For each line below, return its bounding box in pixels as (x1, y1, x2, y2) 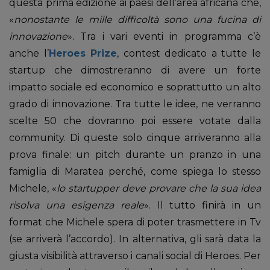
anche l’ (9, 48, 49, 59)
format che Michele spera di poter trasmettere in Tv (9, 216, 261, 228)
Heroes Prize (48, 48, 118, 59)
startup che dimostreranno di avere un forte (9, 64, 261, 76)
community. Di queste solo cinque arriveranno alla (9, 132, 261, 143)
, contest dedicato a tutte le (117, 48, 262, 59)
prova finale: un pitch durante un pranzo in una (9, 149, 261, 160)
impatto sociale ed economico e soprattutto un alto (9, 81, 261, 93)
